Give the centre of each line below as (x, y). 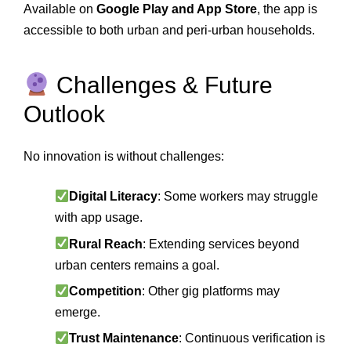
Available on (60, 9)
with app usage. (99, 218)
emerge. (78, 313)
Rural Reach (106, 244)
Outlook (64, 114)
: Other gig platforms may (211, 291)
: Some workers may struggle (238, 197)
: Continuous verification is (252, 338)
